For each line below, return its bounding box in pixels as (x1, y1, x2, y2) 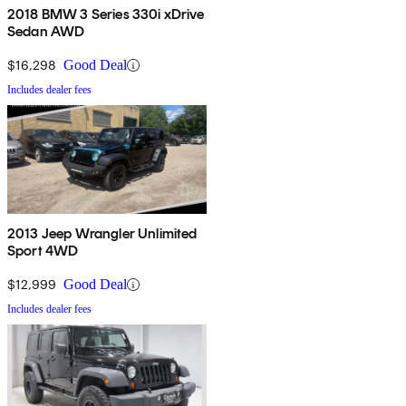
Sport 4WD (7, 242, 79, 260)
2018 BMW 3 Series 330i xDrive (7, 5, 205, 24)
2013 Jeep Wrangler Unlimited (7, 225, 198, 243)
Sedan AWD (7, 23, 85, 41)
